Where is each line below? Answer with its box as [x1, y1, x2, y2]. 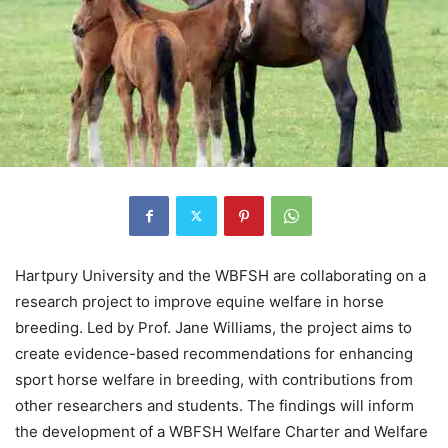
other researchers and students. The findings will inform [15, 395, 414, 415]
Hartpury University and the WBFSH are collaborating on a [15, 265, 426, 285]
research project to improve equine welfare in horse [15, 291, 384, 311]
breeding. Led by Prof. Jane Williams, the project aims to [15, 317, 412, 337]
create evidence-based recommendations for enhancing [15, 343, 413, 363]
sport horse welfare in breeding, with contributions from [15, 369, 413, 389]
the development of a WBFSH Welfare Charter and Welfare [15, 421, 428, 441]
